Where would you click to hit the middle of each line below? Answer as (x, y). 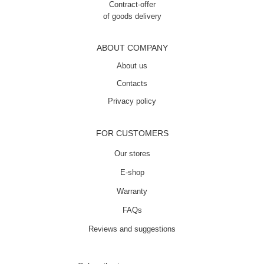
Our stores (132, 154)
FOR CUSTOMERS (132, 133)
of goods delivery (132, 16)
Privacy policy (132, 101)
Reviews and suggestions (132, 229)
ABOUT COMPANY (132, 48)
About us (132, 66)
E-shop (132, 172)
